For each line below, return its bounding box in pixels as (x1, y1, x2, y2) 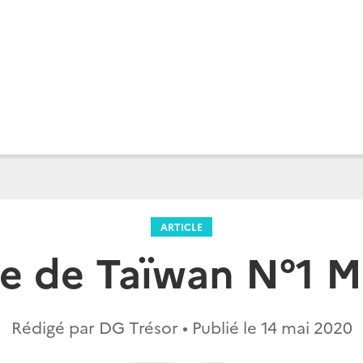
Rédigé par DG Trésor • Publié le (11, 315, 261, 338)
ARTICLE (160, 220, 203, 233)
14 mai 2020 (260, 315, 352, 338)
